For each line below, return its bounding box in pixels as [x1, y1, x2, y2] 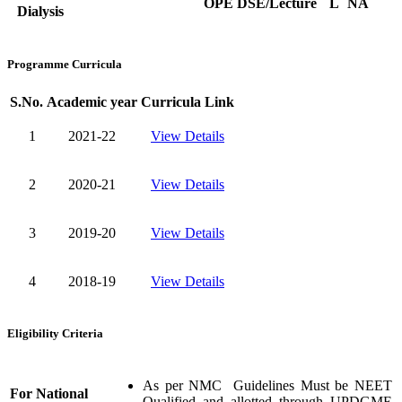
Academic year [47, 93, 137, 109]
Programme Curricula [7, 57, 122, 71]
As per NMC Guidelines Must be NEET [143, 378, 392, 394]
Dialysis [17, 4, 64, 20]
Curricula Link [141, 93, 234, 109]
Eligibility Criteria [7, 326, 103, 340]
